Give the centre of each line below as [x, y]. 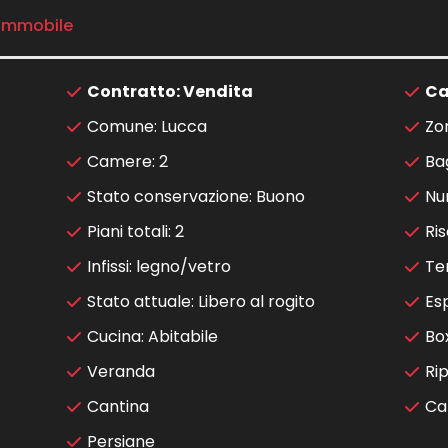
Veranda [120, 372]
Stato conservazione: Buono [195, 197]
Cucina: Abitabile [152, 337]
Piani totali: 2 [135, 232]
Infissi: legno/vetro [158, 267]
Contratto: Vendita [169, 92]
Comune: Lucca [146, 127]
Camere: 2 [127, 162]
